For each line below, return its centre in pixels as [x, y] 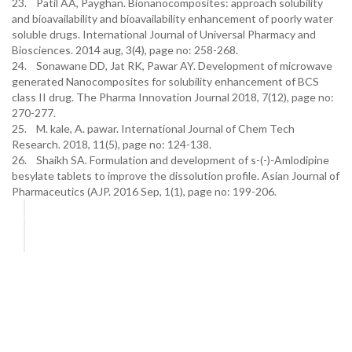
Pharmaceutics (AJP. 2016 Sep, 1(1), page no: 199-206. [144, 191]
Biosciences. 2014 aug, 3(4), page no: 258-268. [125, 50]
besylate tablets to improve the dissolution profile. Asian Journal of [176, 176]
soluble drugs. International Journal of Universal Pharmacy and [164, 34]
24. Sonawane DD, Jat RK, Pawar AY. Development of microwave [172, 66]
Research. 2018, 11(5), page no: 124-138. [112, 144]
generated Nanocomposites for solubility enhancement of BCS [165, 81]
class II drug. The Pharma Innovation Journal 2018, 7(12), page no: [173, 97]
